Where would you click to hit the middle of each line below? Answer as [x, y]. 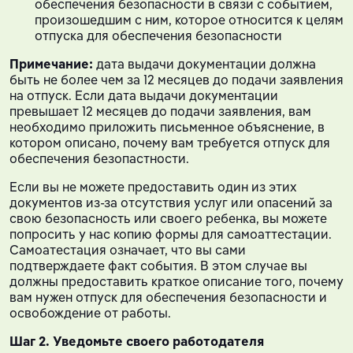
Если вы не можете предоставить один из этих [153, 186]
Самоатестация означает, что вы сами [128, 249]
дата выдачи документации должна [204, 63]
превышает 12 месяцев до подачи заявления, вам [160, 111]
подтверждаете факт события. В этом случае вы [158, 265]
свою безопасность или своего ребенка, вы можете [168, 218]
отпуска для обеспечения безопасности [158, 35]
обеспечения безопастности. [99, 158]
